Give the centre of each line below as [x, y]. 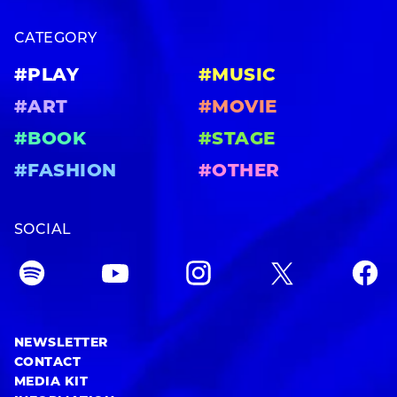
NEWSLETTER [61, 343]
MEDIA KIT [51, 382]
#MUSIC [237, 76]
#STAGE [237, 140]
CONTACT [48, 362]
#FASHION [66, 171]
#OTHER [239, 171]
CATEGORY [56, 39]
